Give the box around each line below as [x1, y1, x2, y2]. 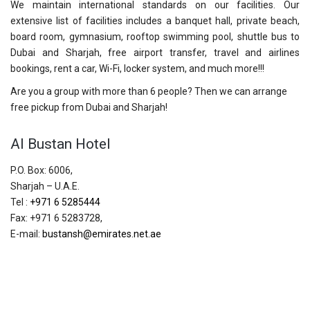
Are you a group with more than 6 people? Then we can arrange [10, 86, 287, 98]
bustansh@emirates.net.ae [42, 228, 161, 240]
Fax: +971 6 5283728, [10, 212, 102, 224]
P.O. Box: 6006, [10, 165, 73, 176]
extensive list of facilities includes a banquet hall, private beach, [10, 15, 300, 27]
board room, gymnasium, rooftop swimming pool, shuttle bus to [10, 31, 300, 43]
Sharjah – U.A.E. [10, 181, 80, 192]
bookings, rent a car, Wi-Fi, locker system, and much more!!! [10, 63, 264, 75]
